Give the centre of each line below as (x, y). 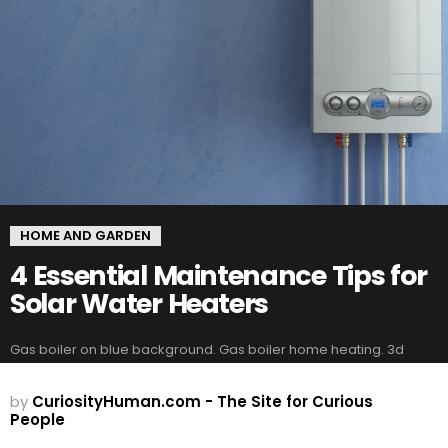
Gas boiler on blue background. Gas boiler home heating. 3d (207, 350)
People (37, 419)
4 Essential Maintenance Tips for (218, 275)
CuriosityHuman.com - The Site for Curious (202, 401)
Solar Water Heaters (139, 303)
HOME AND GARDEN (85, 235)
